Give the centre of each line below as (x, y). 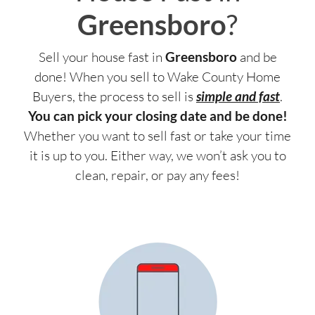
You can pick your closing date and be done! (157, 115)
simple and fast (238, 96)
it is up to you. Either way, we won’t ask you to (157, 155)
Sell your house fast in (102, 57)
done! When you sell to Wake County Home (157, 76)
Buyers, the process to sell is (114, 96)
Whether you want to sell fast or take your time (157, 135)
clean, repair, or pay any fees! (157, 175)
